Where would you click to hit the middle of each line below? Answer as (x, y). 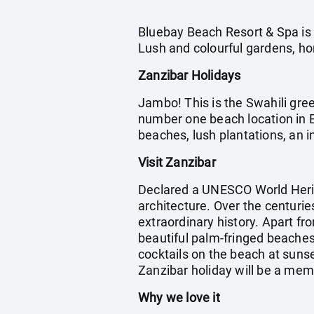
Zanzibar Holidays (190, 75)
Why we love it (179, 298)
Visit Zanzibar (177, 162)
